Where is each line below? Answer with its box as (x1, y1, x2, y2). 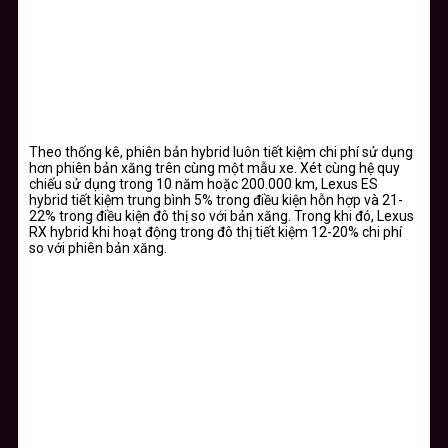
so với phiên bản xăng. (29, 239, 167, 256)
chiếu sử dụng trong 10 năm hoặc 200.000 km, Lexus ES (29, 175, 378, 192)
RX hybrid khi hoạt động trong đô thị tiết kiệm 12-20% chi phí (29, 223, 402, 240)
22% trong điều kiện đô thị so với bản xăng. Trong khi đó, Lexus (29, 207, 414, 224)
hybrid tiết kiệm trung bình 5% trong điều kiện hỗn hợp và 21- (29, 191, 403, 208)
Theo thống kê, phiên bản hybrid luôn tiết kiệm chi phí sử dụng (29, 143, 413, 160)
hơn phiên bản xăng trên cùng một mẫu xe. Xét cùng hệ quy (29, 159, 400, 176)
